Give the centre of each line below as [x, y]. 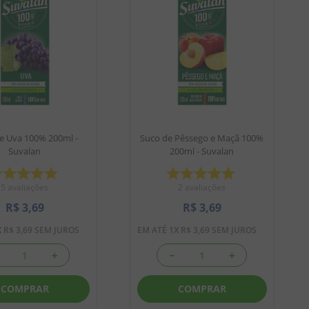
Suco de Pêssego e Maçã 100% [202, 138]
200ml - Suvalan [202, 151]
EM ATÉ [153, 230]
